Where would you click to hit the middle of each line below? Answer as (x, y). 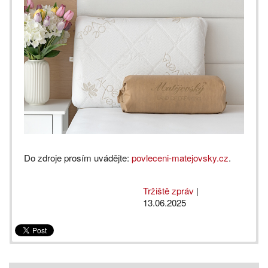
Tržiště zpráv (168, 190)
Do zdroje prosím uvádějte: (78, 157)
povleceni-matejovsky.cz (180, 157)
